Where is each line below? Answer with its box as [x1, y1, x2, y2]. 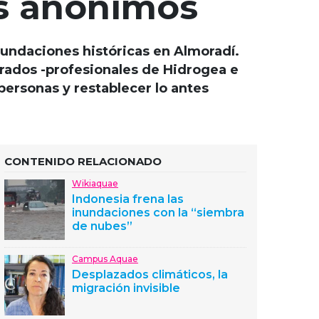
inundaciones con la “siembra [72, 206, 244, 219]
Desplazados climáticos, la [72, 268, 228, 281]
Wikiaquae [72, 178, 118, 189]
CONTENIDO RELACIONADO [4, 155, 162, 168]
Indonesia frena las [72, 192, 184, 206]
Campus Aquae [72, 253, 138, 264]
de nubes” [72, 219, 132, 233]
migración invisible [72, 281, 180, 295]
